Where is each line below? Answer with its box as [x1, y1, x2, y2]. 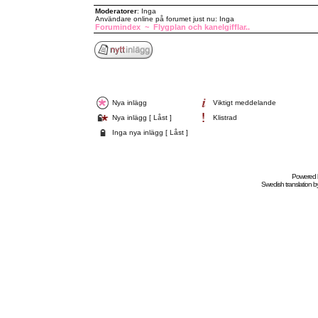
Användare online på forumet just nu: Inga [94, 15, 234, 23]
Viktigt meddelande [212, 99, 276, 106]
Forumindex [94, 23, 141, 31]
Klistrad [212, 114, 237, 121]
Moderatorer [94, 7, 137, 15]
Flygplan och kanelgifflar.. [153, 23, 250, 31]
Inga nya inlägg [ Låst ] [111, 128, 188, 136]
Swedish [261, 180, 284, 188]
